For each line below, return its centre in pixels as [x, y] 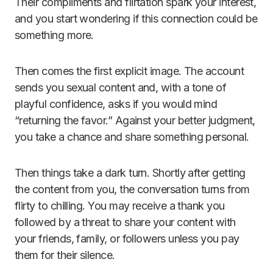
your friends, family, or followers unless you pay [127, 239]
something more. [54, 35]
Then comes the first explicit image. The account [129, 71]
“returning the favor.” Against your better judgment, [135, 121]
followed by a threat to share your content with [125, 222]
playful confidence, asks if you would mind [116, 104]
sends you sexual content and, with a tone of [121, 88]
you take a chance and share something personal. [132, 137]
